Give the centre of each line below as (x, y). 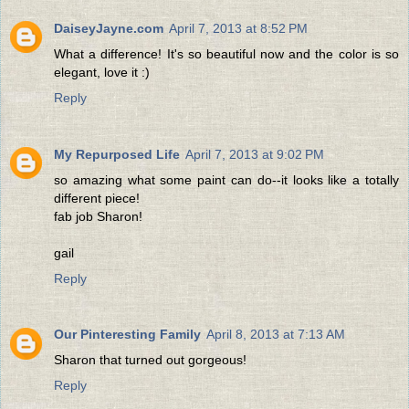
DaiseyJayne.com (109, 28)
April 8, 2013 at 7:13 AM (276, 335)
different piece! (97, 198)
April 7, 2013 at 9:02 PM (255, 154)
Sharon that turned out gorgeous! (150, 360)
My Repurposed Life (117, 154)
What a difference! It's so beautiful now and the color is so (226, 53)
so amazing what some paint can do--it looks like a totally (226, 179)
